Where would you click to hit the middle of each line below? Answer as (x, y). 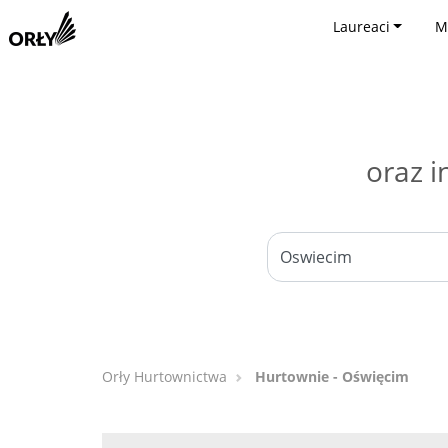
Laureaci (361, 26)
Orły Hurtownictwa (164, 376)
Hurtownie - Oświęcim (332, 376)
